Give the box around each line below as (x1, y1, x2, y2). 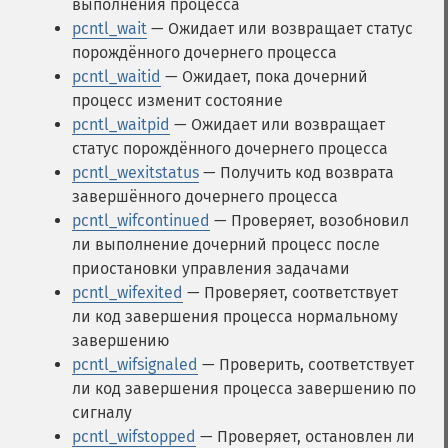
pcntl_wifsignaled (72, 355, 198, 374)
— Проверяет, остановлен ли (196, 427, 415, 446)
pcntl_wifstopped (72, 427, 196, 446)
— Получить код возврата (199, 163, 394, 182)
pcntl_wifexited (72, 283, 183, 302)
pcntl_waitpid (72, 115, 170, 134)
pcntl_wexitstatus (72, 163, 199, 182)
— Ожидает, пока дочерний (161, 67, 368, 86)
